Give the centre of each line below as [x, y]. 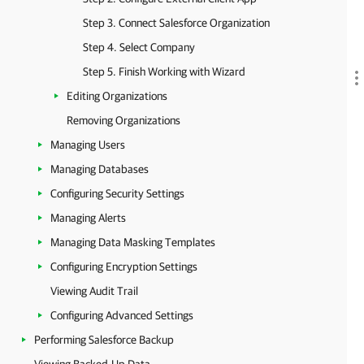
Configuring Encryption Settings [124, 266]
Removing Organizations [123, 120]
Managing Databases [100, 169]
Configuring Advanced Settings [122, 315]
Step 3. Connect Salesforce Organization [176, 23]
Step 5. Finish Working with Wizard [164, 71]
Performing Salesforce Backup [104, 340]
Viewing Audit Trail [94, 291]
